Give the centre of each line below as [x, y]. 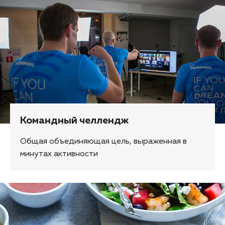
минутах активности [59, 154]
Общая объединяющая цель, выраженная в [103, 142]
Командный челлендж [74, 121]
